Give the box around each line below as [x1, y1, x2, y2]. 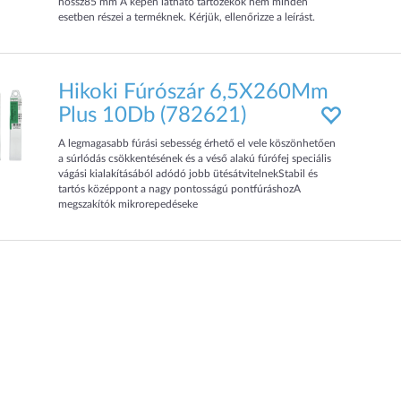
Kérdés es [58, 27, 104, 38]
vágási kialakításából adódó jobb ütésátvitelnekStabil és [58, 168, 319, 179]
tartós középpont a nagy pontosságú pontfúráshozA [58, 183, 302, 194]
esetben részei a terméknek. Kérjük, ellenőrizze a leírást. [58, 12, 316, 22]
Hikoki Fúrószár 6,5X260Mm [58, 81, 329, 103]
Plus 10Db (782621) [58, 105, 247, 126]
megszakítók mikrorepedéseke [58, 199, 199, 209]
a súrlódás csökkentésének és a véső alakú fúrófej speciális [58, 153, 332, 164]
